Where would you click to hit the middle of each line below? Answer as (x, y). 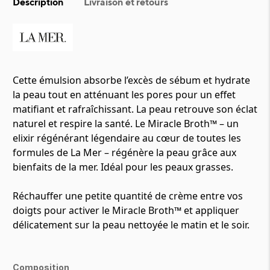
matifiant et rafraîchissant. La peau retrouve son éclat (135, 109)
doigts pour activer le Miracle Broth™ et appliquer (126, 210)
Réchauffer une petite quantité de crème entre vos (128, 196)
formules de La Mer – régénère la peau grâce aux (124, 152)
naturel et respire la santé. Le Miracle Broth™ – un (126, 124)
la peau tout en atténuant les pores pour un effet (124, 95)
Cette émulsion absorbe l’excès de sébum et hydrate (131, 80)
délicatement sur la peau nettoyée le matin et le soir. (131, 225)
